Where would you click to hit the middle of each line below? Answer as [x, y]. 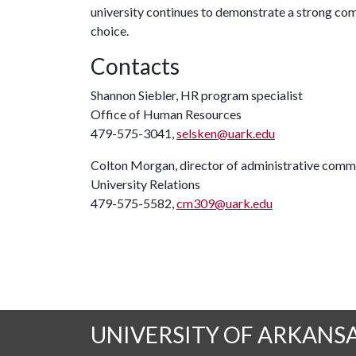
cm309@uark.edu [224, 203]
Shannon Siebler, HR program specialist [197, 95]
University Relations [145, 184]
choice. [110, 31]
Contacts [135, 66]
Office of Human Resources [166, 114]
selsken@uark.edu [226, 133]
